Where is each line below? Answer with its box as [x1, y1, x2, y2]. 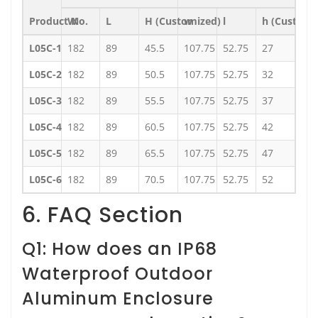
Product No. [29, 13, 88, 28]
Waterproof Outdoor [22, 261, 213, 285]
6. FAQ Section [22, 199, 183, 229]
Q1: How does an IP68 [22, 236, 217, 261]
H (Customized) [145, 13, 221, 28]
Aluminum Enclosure [22, 286, 214, 310]
